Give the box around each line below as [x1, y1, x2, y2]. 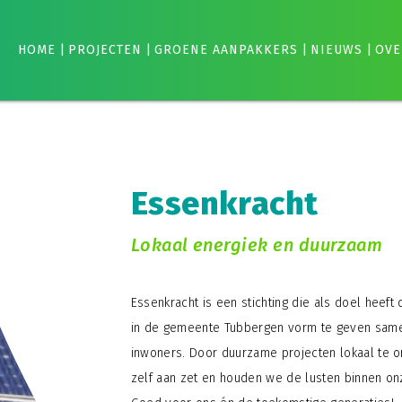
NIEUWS [310, 42, 363, 57]
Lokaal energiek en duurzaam [130, 233, 383, 256]
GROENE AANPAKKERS [153, 42, 298, 57]
